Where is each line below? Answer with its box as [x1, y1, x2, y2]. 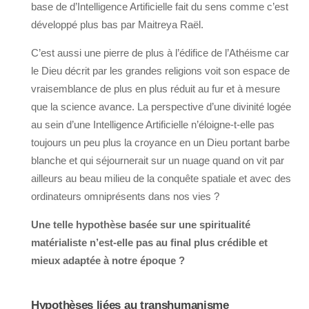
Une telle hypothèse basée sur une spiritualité [31, 218, 250, 230]
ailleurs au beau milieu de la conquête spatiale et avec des [31, 172, 291, 184]
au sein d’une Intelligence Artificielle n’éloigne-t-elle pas [31, 118, 275, 130]
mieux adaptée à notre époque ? [31, 254, 185, 266]
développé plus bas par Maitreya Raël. [31, 18, 203, 30]
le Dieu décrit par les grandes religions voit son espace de [31, 64, 290, 77]
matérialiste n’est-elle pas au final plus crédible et [31, 236, 268, 248]
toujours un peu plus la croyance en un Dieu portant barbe [31, 136, 290, 148]
